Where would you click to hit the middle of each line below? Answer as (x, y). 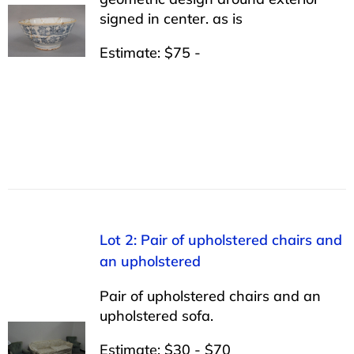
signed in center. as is (171, 18)
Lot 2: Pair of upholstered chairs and (220, 239)
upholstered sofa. (156, 315)
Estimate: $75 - (150, 52)
